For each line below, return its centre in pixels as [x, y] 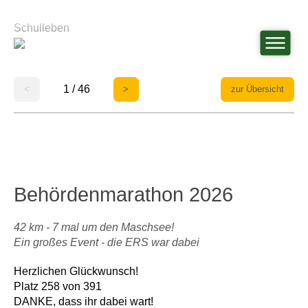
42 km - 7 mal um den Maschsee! [94, 228]
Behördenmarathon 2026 [123, 195]
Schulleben [42, 28]
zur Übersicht [258, 89]
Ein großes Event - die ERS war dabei [107, 243]
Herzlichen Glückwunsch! [76, 272]
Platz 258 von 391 [58, 287]
